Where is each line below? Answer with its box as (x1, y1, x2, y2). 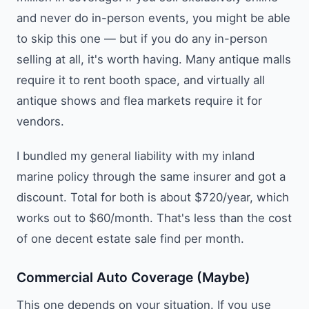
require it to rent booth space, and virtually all (17, 73, 265, 88)
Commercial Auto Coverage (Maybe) (17, 269, 250, 286)
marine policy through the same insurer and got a (17, 170, 286, 184)
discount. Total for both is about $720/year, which (17, 190, 289, 205)
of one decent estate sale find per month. (17, 232, 244, 246)
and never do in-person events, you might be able (17, 11, 290, 26)
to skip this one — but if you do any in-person (17, 32, 268, 46)
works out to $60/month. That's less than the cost (17, 211, 292, 226)
